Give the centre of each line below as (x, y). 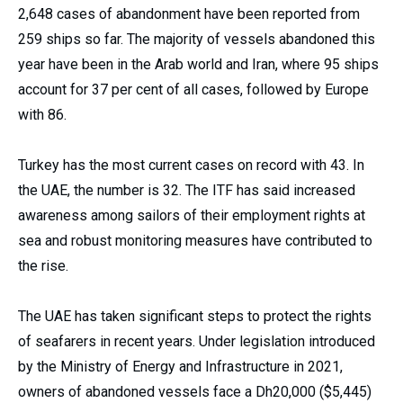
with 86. (42, 114)
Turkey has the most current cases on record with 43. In (191, 165)
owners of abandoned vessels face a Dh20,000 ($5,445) (195, 391)
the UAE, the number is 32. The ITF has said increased (187, 190)
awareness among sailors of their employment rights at (192, 215)
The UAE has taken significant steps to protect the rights (195, 316)
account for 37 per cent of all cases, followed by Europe (193, 89)
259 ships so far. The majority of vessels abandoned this (197, 39)
